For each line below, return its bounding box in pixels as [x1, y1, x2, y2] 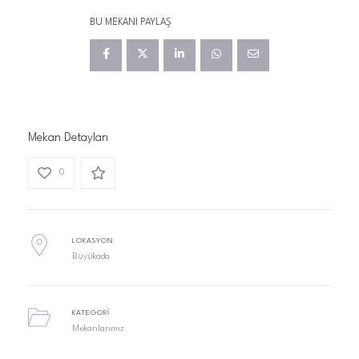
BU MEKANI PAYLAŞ [90, 18, 171, 27]
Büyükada [71, 252, 110, 261]
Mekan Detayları [28, 132, 108, 144]
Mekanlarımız [71, 325, 124, 333]
